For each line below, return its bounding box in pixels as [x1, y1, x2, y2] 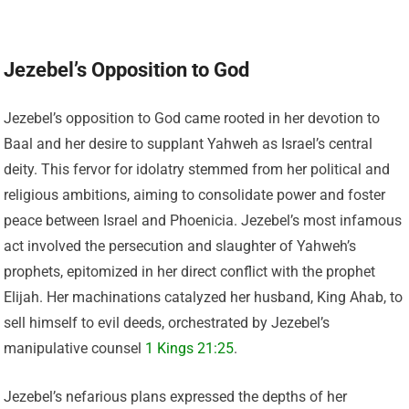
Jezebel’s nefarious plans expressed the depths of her [4, 388, 348, 406]
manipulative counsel [4, 340, 146, 358]
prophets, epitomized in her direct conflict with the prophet [4, 263, 376, 281]
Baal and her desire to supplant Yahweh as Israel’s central [4, 135, 373, 153]
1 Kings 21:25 [145, 340, 235, 358]
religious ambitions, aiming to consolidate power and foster [4, 186, 386, 204]
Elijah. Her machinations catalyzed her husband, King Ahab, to [4, 288, 404, 307]
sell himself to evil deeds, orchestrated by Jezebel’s [4, 314, 330, 332]
